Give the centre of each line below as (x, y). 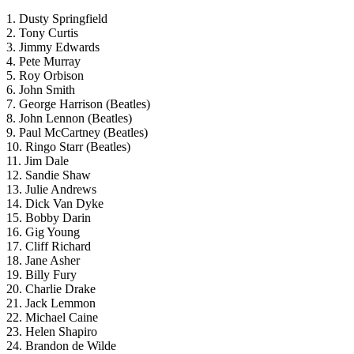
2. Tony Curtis (42, 32)
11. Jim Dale (38, 160)
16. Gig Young (43, 232)
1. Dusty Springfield (57, 18)
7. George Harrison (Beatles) (78, 104)
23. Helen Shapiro (52, 331)
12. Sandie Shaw (49, 175)
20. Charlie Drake (51, 288)
